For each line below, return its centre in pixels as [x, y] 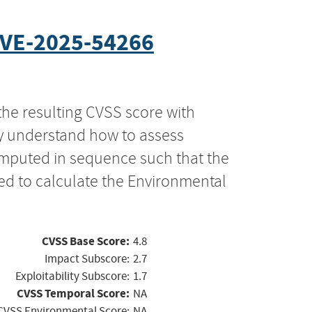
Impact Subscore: [87, 258]
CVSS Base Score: [86, 241]
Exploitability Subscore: [72, 276]
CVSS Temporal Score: [73, 293]
